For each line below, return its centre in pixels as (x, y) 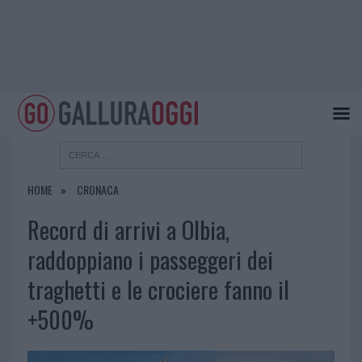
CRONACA (97, 190)
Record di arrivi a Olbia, (128, 230)
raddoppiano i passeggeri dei (150, 260)
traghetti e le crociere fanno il (158, 290)
